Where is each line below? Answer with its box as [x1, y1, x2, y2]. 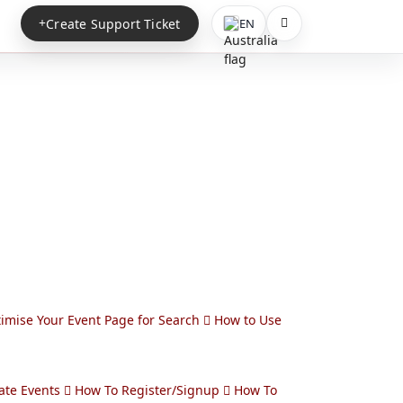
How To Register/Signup [74, 381, 223, 399]
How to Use [213, 311, 282, 328]
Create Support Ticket [46, 14, 181, 32]
